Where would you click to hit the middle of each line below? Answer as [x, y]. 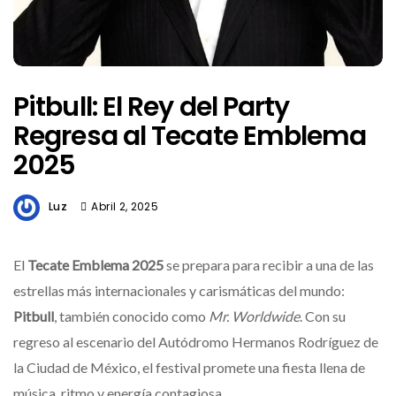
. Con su [323, 316]
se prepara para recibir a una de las [269, 264]
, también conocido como [131, 316]
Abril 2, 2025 [125, 206]
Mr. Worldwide [254, 316]
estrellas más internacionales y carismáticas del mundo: [179, 290]
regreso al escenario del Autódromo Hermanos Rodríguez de [196, 341]
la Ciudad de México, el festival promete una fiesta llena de [189, 367]
